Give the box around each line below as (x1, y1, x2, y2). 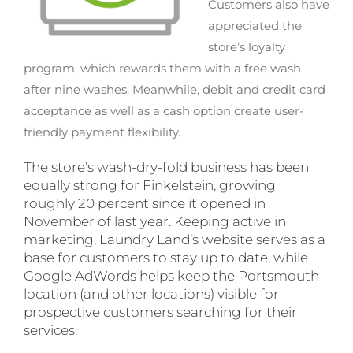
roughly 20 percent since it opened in (24, 195, 266, 211)
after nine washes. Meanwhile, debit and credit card (24, 81, 325, 97)
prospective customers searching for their (24, 303, 297, 320)
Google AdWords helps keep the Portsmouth (24, 267, 319, 284)
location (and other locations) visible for (24, 285, 279, 302)
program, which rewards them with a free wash (24, 60, 301, 76)
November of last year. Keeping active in (24, 213, 286, 229)
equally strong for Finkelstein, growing (24, 176, 276, 193)
